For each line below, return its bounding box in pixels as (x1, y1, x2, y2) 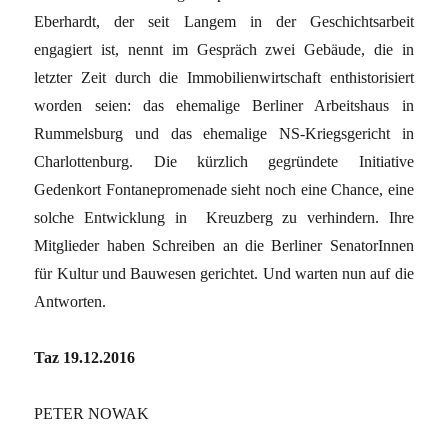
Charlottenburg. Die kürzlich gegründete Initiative (34, 152, 414, 170)
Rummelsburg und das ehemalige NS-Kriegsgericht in (34, 124, 414, 142)
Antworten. (34, 292, 107, 310)
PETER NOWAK (34, 404, 150, 422)
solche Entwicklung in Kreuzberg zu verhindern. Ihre (34, 208, 414, 226)
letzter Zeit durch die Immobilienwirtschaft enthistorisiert (34, 68, 414, 86)
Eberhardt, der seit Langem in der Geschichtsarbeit (34, 12, 414, 30)
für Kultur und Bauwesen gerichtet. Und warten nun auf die (34, 264, 414, 282)
